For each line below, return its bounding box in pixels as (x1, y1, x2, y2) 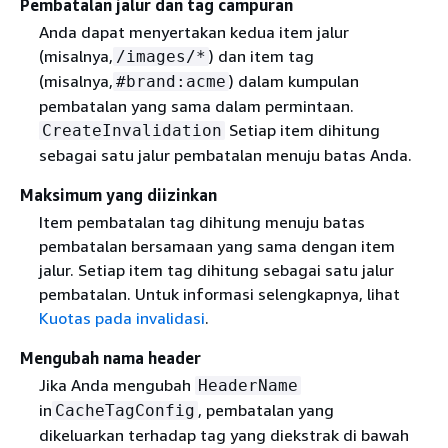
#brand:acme (115, 72, 226, 91)
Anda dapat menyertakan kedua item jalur (38, 22, 349, 42)
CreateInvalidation (41, 121, 222, 140)
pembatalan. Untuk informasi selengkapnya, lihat (38, 284, 400, 305)
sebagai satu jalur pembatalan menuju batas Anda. (38, 145, 412, 165)
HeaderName (197, 376, 298, 396)
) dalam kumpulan (228, 71, 359, 91)
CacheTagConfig (54, 401, 195, 421)
